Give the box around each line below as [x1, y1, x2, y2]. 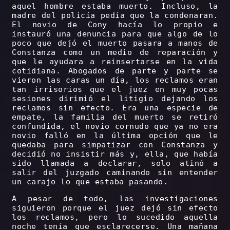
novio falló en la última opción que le [12, 131, 218, 141]
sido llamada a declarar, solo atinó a [12, 159, 218, 168]
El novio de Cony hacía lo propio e [12, 20, 218, 30]
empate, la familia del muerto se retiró [12, 112, 218, 122]
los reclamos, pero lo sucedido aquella [12, 213, 218, 222]
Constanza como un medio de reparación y [12, 48, 218, 57]
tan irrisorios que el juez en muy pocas [12, 85, 218, 94]
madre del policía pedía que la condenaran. [12, 11, 218, 21]
